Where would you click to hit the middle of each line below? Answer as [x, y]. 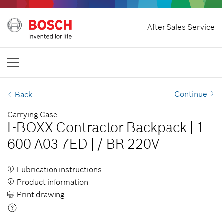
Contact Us [24, 41]
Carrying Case [32, 114]
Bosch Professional [34, 28]
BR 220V [133, 144]
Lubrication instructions [59, 169]
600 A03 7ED [48, 144]
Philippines [23, 55]
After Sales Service [181, 27]
